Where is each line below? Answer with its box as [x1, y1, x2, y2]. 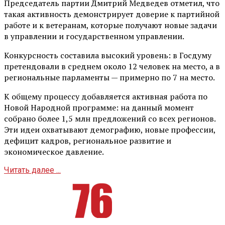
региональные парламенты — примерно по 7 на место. [4, 71, 215, 83]
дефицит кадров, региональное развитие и [4, 135, 171, 146]
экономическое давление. [4, 146, 104, 157]
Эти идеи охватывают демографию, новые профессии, [4, 124, 215, 135]
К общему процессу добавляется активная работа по [4, 90, 207, 102]
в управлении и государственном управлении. [4, 30, 184, 42]
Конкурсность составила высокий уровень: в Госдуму [4, 49, 211, 61]
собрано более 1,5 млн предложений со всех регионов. [4, 113, 215, 124]
